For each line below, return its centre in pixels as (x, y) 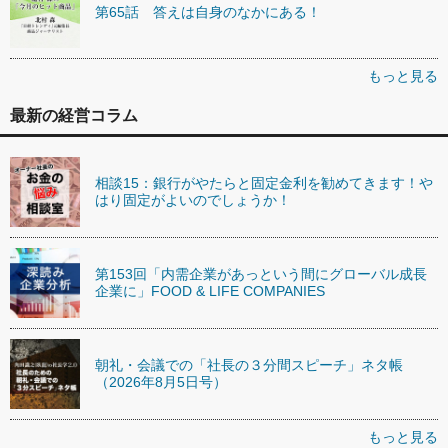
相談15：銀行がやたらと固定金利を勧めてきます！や (264, 182)
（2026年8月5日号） (161, 381)
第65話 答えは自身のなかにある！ (208, 12)
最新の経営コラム (74, 115)
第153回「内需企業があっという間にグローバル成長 (261, 273)
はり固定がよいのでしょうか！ (193, 199)
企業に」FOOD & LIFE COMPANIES (210, 290)
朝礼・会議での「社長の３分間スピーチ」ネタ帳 (249, 364)
